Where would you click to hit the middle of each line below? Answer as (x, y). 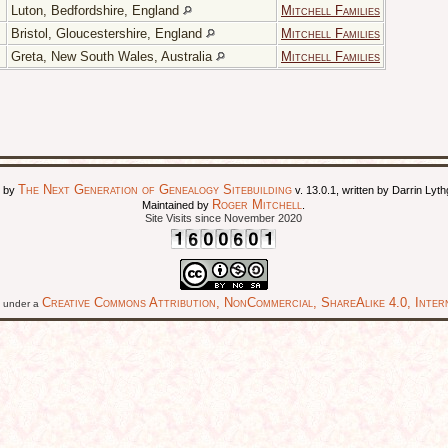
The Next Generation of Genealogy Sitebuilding (155, 190)
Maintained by (177, 205)
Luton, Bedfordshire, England (97, 11)
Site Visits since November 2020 (224, 218)
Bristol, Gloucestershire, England (108, 34)
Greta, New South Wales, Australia (113, 57)
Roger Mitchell (257, 205)
